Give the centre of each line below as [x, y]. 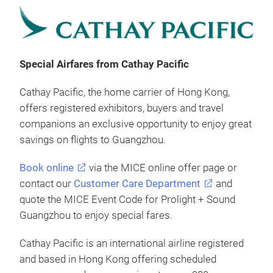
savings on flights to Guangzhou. [93, 140]
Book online [47, 168]
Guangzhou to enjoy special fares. [96, 216]
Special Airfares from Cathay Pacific [104, 65]
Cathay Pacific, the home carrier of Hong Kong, [125, 93]
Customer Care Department [137, 184]
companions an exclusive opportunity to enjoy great [136, 124]
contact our [47, 184]
